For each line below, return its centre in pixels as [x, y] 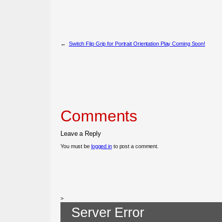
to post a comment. [135, 146]
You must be [76, 146]
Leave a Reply [81, 133]
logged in [101, 146]
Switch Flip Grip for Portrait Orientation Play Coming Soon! [137, 43]
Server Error [108, 212]
